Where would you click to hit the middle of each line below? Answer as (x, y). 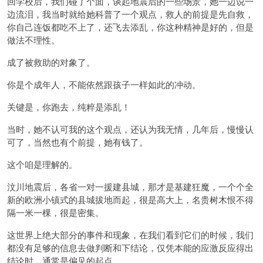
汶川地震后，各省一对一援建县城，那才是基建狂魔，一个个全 (130, 187)
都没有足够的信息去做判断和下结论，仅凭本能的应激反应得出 (130, 248)
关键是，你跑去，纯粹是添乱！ (69, 107)
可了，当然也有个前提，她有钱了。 (77, 142)
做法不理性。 (33, 40)
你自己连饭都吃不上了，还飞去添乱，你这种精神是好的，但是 (130, 27)
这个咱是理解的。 (42, 164)
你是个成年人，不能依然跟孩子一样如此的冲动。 (104, 85)
